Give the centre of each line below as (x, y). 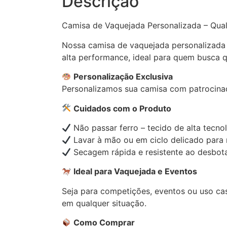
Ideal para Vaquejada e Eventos (136, 172)
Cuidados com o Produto (123, 108)
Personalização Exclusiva (123, 77)
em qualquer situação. (104, 203)
